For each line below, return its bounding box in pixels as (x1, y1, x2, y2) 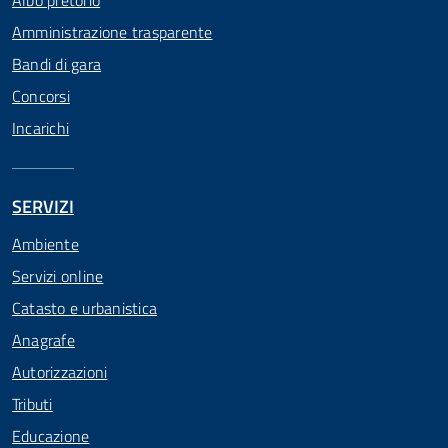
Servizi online (12, 264, 104, 288)
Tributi (12, 392, 53, 416)
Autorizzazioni (12, 360, 108, 384)
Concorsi (12, 84, 70, 108)
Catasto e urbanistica (12, 296, 158, 320)
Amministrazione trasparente (12, 20, 213, 44)
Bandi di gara (12, 52, 102, 76)
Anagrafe (12, 328, 75, 352)
